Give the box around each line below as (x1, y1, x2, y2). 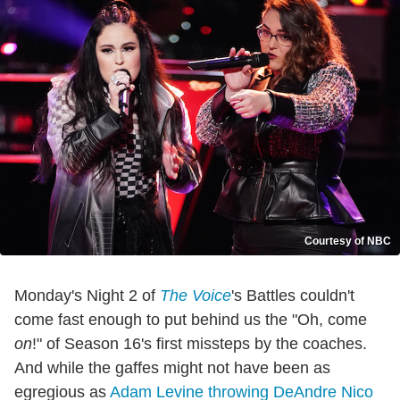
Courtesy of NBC (304, 234, 391, 247)
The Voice (160, 286, 231, 304)
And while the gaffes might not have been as (14, 358, 330, 377)
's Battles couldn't (231, 286, 354, 304)
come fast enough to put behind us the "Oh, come (14, 310, 367, 329)
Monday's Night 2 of (14, 286, 160, 304)
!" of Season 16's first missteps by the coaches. (32, 334, 367, 353)
